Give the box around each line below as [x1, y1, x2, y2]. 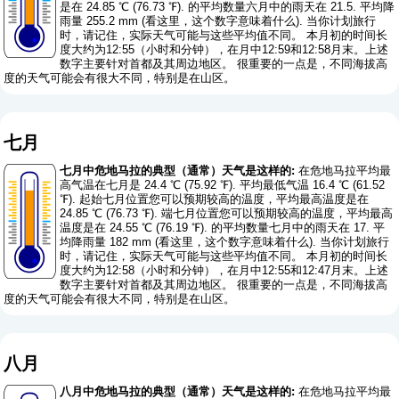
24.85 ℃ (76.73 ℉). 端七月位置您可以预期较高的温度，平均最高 [60, 207, 394, 221]
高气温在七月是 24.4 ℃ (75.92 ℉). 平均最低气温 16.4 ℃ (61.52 [60, 178, 386, 192]
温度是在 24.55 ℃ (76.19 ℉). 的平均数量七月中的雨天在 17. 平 [60, 221, 386, 235]
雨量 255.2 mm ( [60, 13, 146, 28]
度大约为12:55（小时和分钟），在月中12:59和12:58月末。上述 [60, 42, 389, 56]
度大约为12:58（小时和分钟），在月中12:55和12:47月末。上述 [60, 264, 389, 278]
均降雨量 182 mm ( [60, 235, 159, 249]
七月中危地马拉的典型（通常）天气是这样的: [60, 164, 296, 178]
